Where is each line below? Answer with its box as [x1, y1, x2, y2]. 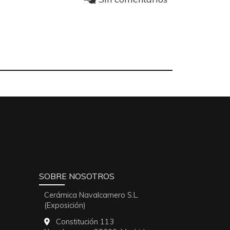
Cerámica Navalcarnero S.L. [44, 190, 139, 200]
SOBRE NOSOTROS [39, 171, 114, 182]
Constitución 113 [56, 217, 114, 227]
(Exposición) [44, 200, 86, 210]
